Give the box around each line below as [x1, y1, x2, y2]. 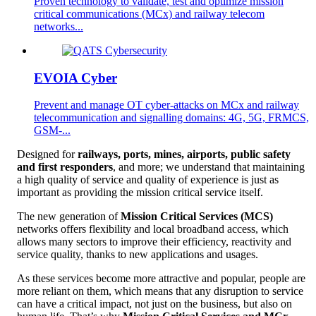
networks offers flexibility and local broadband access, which [17, 223, 288, 236]
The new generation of [17, 210, 121, 223]
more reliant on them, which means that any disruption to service [17, 285, 303, 298]
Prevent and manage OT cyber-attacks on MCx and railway [34, 99, 299, 111]
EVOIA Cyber [34, 70, 117, 85]
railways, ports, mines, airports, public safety [78, 148, 291, 161]
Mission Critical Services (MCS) [121, 210, 273, 223]
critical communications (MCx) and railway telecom [34, 7, 265, 20]
